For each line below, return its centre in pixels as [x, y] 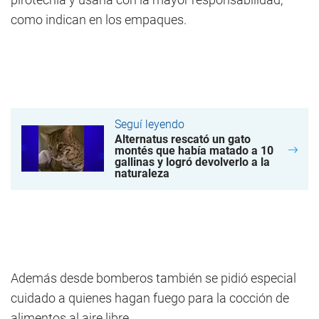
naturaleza [142, 173]
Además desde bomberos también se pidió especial [153, 278]
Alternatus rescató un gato [183, 139]
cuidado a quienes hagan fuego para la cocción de [150, 298]
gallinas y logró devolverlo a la [192, 162]
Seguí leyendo [150, 124]
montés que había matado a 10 [194, 151]
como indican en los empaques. [99, 20]
